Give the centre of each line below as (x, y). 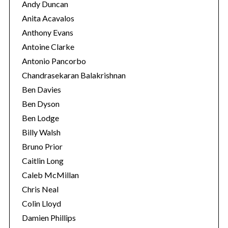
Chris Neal (40, 189)
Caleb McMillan (50, 175)
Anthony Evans (47, 32)
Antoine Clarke (48, 47)
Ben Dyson (40, 104)
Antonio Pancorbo (54, 61)
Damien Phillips (49, 218)
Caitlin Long (42, 161)
